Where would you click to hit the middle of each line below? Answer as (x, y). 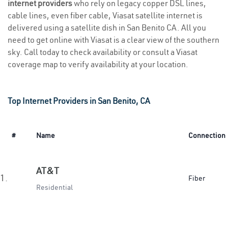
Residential (54, 187)
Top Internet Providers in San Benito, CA (79, 101)
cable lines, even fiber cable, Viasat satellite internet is (105, 15)
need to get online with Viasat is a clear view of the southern (113, 40)
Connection (207, 135)
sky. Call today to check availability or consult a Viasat (103, 52)
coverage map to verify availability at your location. (98, 64)
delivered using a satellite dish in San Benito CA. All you (107, 27)
